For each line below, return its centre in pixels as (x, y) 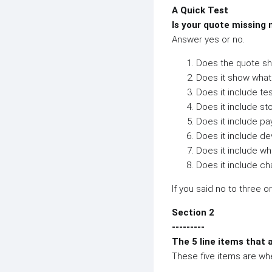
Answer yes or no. (208, 39)
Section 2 (193, 212)
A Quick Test (200, 10)
